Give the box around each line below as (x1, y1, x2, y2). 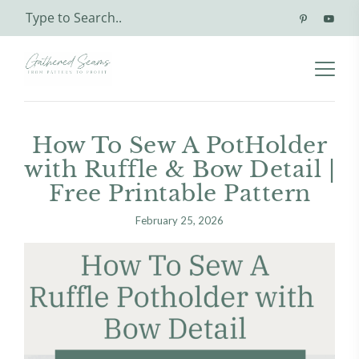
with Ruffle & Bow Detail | (24, 155, 335, 184)
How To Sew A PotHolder (32, 131, 327, 159)
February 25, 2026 (135, 214, 224, 227)
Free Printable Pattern (48, 179, 311, 208)
